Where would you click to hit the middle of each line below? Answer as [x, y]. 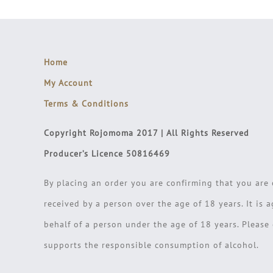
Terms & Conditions [86, 104]
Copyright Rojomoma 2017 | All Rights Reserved [146, 133]
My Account [68, 83]
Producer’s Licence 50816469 [107, 154]
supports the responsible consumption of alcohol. [151, 245]
